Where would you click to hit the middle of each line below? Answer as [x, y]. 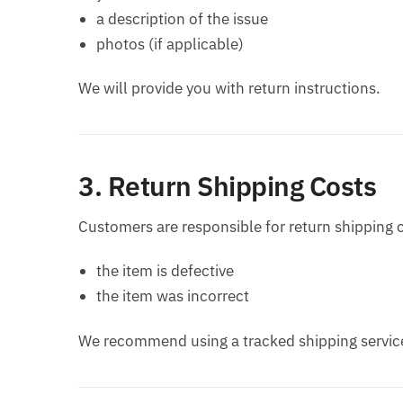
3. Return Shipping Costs [227, 186]
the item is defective [165, 271]
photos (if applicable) [170, 45]
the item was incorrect [173, 296]
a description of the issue [182, 19]
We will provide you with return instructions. [229, 89]
